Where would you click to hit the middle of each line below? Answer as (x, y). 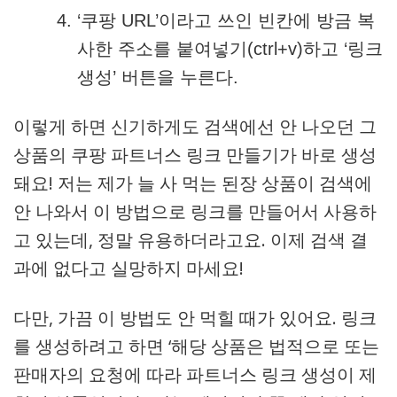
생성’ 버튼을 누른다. (158, 77)
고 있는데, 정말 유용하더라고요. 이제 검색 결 (191, 240)
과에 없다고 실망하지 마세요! (128, 268)
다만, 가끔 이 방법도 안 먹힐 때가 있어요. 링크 (195, 318)
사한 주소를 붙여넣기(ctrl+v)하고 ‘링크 (230, 49)
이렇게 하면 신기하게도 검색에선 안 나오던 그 (195, 126)
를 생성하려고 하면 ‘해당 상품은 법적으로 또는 (196, 346)
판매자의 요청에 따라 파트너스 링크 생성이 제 (195, 374)
